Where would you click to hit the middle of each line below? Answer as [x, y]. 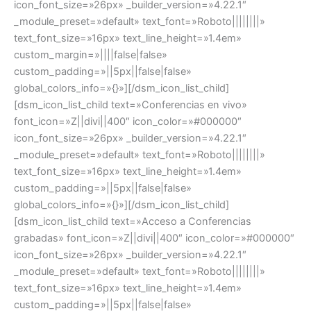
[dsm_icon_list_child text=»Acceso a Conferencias [133, 221]
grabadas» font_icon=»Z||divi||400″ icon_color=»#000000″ [154, 238]
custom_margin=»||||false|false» [91, 54]
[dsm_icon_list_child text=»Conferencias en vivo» [131, 104]
